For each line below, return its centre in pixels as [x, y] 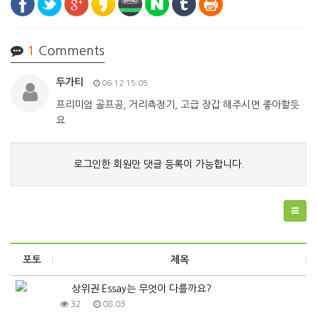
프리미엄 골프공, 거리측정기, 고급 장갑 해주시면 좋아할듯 [178, 105]
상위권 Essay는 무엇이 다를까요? [140, 289]
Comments [70, 51]
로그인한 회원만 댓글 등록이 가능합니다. [158, 164]
